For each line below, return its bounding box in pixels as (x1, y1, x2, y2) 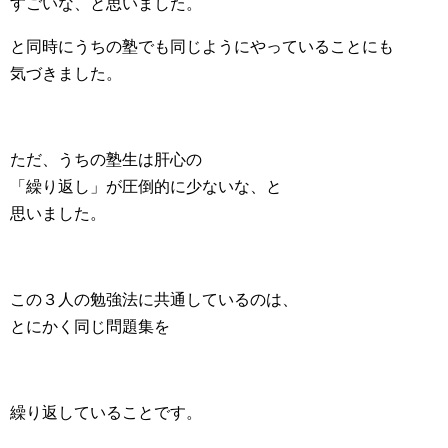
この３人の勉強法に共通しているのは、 (10, 290, 298, 308)
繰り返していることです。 (10, 403, 202, 421)
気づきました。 (10, 64, 122, 82)
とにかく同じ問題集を (10, 317, 170, 335)
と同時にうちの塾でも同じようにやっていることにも (10, 37, 394, 55)
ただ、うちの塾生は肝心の (10, 150, 202, 168)
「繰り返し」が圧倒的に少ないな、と (10, 177, 282, 195)
